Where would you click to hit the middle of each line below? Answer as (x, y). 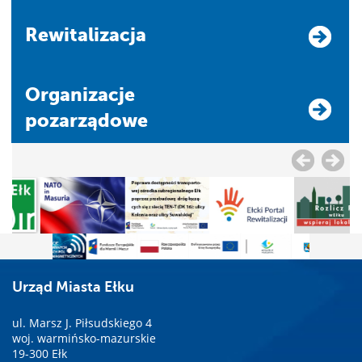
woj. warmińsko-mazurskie (84, 338)
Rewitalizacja (92, 34)
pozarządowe (86, 120)
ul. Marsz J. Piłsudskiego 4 (82, 322)
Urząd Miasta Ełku (73, 286)
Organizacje (33, 94)
